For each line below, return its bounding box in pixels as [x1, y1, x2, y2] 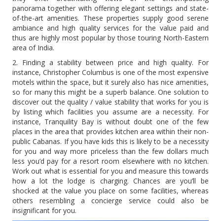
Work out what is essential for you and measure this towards [12, 166, 209, 176]
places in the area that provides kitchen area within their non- [12, 127, 209, 136]
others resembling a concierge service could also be [12, 196, 209, 205]
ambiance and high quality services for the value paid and [12, 23, 209, 33]
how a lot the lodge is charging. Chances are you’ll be [12, 176, 209, 185]
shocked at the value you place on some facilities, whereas [12, 186, 209, 195]
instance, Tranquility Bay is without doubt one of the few [12, 117, 209, 126]
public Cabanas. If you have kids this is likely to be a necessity [12, 137, 209, 146]
